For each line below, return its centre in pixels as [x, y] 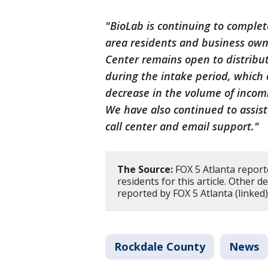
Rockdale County [160, 246]
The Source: [145, 169]
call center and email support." [182, 126]
